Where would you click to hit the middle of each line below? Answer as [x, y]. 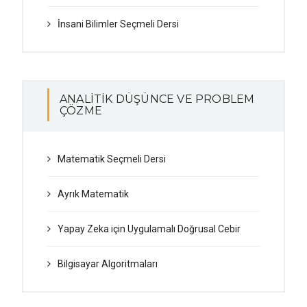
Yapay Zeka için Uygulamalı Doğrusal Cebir [149, 229]
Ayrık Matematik [93, 194]
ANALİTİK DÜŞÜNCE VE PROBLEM [157, 99]
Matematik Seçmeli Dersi [112, 159]
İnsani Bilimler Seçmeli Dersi [118, 24]
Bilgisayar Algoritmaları [108, 264]
